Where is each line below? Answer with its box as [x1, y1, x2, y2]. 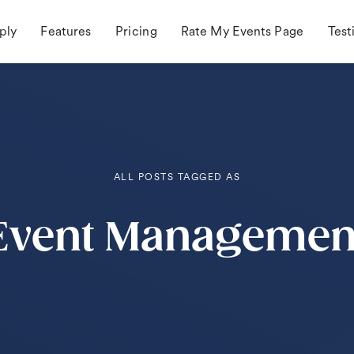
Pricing [115, 24, 157, 39]
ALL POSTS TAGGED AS [113, 171, 241, 183]
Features [40, 24, 92, 39]
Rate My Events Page [180, 24, 304, 39]
